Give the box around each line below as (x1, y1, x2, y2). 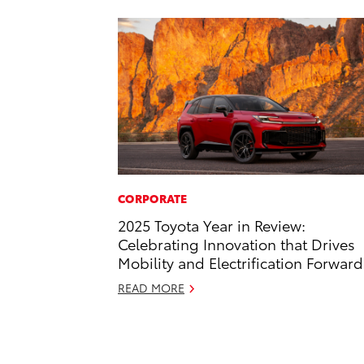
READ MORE (118, 279, 184, 297)
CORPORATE (118, 190, 188, 207)
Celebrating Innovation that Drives (118, 233, 355, 254)
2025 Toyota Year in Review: (118, 214, 305, 236)
